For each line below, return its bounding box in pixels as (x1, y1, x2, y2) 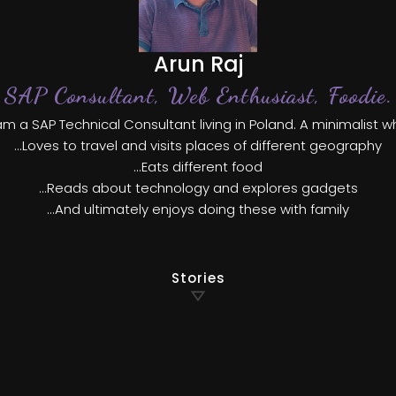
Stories (171, 269, 225, 288)
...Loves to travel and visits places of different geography (14, 136, 382, 156)
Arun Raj (153, 49, 243, 80)
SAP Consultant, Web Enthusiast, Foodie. (4, 81, 392, 110)
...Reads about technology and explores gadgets (38, 179, 358, 198)
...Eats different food (133, 157, 263, 177)
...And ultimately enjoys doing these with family (47, 200, 349, 219)
